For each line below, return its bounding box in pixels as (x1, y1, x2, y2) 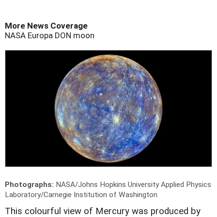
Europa (26, 31, 53, 41)
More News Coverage (5, 21, 88, 31)
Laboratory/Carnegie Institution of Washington (5, 190, 157, 199)
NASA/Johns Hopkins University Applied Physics (56, 180, 211, 189)
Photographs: (5, 180, 56, 189)
